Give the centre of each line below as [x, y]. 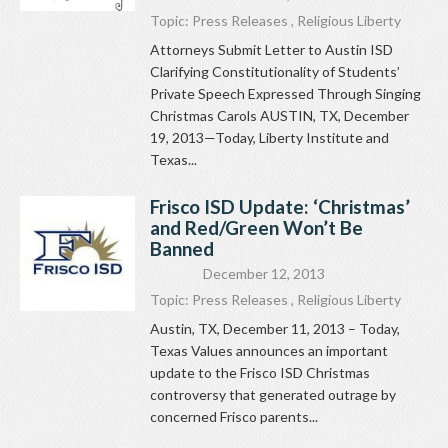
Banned [182, 249]
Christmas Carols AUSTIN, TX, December [279, 116]
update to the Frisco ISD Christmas [260, 373]
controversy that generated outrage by [273, 395]
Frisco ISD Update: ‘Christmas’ [280, 207]
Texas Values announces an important [269, 351]
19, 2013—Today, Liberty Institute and [269, 138]
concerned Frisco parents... [234, 417]
